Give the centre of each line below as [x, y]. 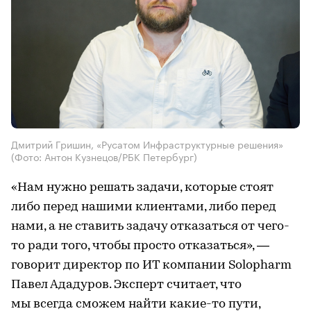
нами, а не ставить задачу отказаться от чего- [150, 227]
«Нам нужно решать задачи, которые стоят [142, 188]
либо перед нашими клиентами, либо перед [144, 208]
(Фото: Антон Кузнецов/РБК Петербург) [104, 157]
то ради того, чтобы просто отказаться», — [140, 246]
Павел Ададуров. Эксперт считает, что [126, 285]
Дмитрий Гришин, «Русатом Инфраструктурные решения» [147, 144]
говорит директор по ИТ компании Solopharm [151, 266]
